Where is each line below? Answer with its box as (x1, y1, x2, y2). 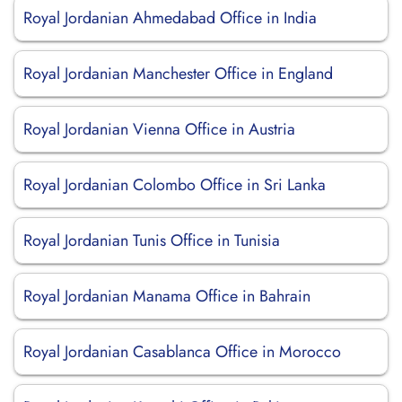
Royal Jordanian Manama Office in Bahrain (23, 284, 310, 308)
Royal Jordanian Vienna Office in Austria (23, 118, 295, 141)
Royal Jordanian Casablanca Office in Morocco (23, 340, 341, 363)
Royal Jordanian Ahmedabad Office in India (23, 6, 317, 30)
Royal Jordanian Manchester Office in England (23, 62, 333, 85)
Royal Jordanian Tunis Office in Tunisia (23, 229, 280, 252)
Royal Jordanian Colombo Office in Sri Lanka (23, 173, 326, 197)
